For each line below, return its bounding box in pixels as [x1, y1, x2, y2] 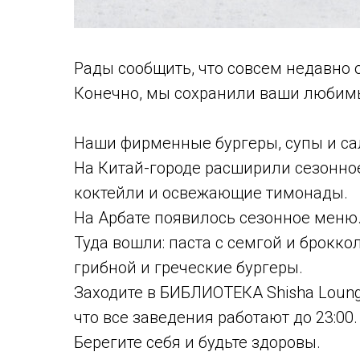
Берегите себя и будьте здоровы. [74, 332, 321, 352]
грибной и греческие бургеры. [74, 257, 303, 277]
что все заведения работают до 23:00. [74, 307, 358, 327]
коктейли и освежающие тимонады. [74, 182, 348, 202]
